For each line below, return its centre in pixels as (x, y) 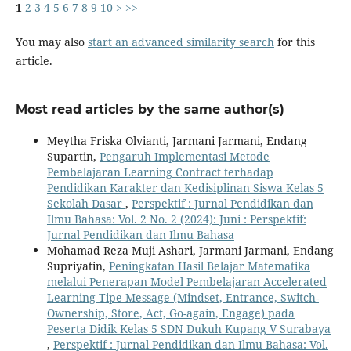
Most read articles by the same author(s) (150, 110)
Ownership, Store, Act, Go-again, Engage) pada (170, 313)
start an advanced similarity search (181, 42)
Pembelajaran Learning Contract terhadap (160, 172)
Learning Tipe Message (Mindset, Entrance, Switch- (183, 298)
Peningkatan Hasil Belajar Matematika (209, 266)
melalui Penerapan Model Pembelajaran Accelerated (186, 282)
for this (294, 42)
